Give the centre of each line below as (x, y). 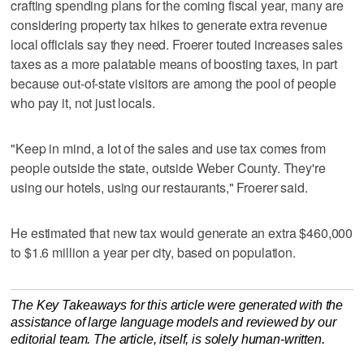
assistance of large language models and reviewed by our (173, 322)
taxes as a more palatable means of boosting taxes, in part (174, 63)
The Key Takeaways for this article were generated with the (177, 305)
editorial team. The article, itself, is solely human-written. (168, 339)
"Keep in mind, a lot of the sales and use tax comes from (168, 148)
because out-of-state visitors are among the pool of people (174, 83)
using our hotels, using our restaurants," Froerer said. (159, 187)
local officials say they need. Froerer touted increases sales (177, 44)
